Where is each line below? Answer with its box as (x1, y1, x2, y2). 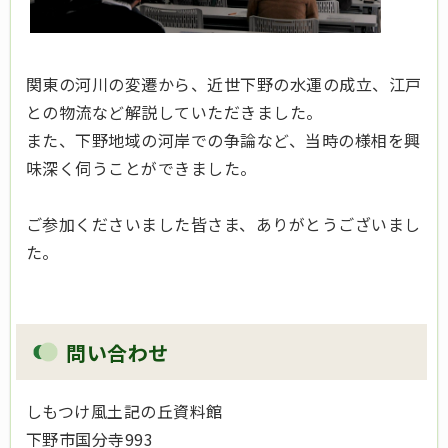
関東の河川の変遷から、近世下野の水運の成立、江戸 (26, 72, 422, 97)
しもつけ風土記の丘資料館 (26, 399, 223, 424)
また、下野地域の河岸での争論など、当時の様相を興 (26, 128, 421, 153)
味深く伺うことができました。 (26, 156, 257, 181)
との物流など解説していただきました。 (26, 100, 323, 125)
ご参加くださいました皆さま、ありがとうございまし (26, 212, 421, 237)
